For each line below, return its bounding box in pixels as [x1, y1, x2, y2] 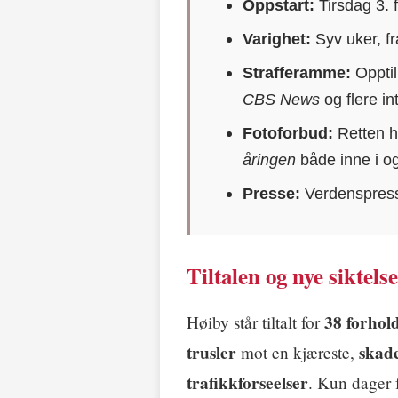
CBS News [243, 90, 321, 109]
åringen [243, 150, 297, 170]
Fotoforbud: [243, 123, 334, 143]
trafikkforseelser [187, 370, 308, 396]
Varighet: [243, 29, 312, 49]
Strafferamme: [243, 63, 352, 83]
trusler [187, 340, 236, 366]
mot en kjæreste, [236, 341, 359, 364]
